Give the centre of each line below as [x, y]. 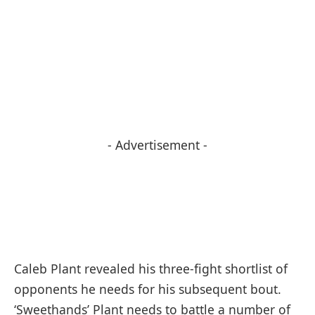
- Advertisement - [157, 144]
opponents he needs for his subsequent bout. [148, 289]
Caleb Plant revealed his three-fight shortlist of [151, 268]
